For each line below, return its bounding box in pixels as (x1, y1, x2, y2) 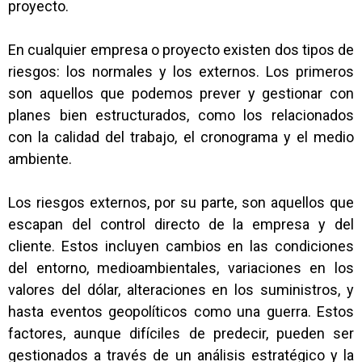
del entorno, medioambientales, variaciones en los (8, 259, 354, 276)
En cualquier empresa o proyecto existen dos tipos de (8, 41, 354, 58)
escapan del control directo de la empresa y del (8, 216, 354, 233)
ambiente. (8, 150, 72, 167)
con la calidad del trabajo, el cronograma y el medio (8, 128, 354, 145)
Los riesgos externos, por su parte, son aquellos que (8, 194, 354, 211)
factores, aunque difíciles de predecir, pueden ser (8, 325, 354, 342)
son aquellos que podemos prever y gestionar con (8, 85, 354, 102)
